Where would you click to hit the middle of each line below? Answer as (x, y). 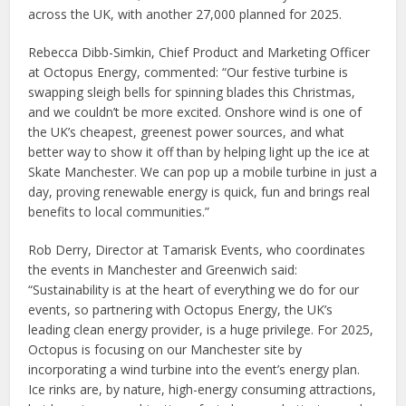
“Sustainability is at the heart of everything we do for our (194, 289)
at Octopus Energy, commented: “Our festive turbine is (188, 72)
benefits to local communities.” (119, 211)
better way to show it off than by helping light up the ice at (199, 151)
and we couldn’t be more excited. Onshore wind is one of (195, 111)
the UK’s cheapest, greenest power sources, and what (187, 131)
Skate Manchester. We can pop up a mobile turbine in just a (203, 171)
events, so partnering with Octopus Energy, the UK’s (181, 309)
